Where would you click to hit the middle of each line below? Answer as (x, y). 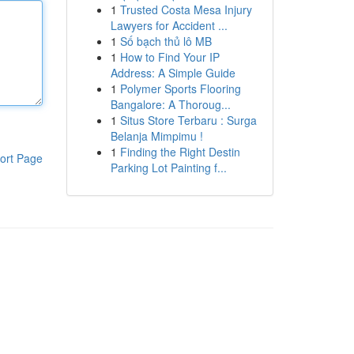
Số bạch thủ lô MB (166, 41)
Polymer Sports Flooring (180, 88)
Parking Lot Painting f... (168, 168)
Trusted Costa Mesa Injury (186, 9)
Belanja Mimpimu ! (156, 136)
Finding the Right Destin (180, 152)
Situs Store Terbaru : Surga (188, 120)
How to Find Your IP (169, 57)
